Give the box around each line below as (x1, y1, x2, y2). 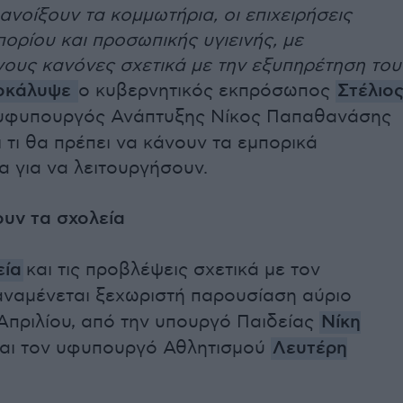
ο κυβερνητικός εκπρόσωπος (78, 80, 336, 103)
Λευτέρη (273, 337, 347, 361)
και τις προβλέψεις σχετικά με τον (23, 259, 320, 282)
